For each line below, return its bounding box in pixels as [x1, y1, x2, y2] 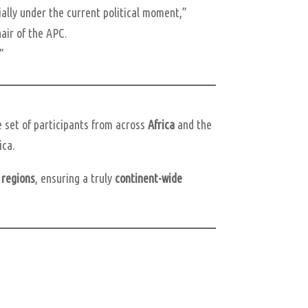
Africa [148, 117, 175, 131]
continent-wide [115, 170, 183, 185]
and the [175, 117, 212, 131]
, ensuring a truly [35, 170, 115, 185]
